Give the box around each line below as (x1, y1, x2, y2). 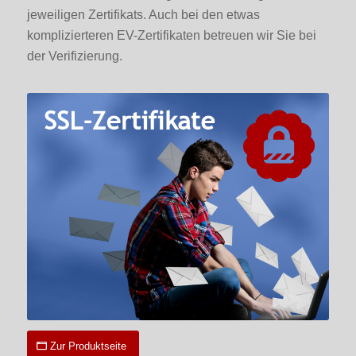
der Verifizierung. (26, 48, 122, 63)
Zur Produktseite (49, 339, 126, 352)
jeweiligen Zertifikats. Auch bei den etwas (26, 7, 260, 21)
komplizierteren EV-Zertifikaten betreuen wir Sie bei (26, 28, 316, 42)
